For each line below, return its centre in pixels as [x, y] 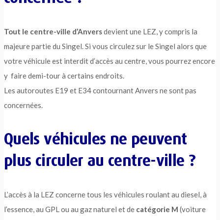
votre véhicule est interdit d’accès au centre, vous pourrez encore [110, 61]
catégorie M [157, 209]
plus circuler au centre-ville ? [100, 161]
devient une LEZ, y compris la [151, 32]
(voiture [192, 209]
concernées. [23, 105]
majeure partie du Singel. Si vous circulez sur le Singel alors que [105, 46]
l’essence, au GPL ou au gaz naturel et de [70, 209]
